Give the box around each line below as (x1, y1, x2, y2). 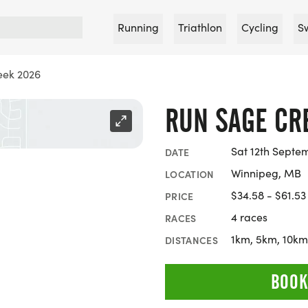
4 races (231, 210, 267, 224)
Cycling (241, 20, 278, 34)
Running (118, 20, 159, 34)
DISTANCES (165, 232, 219, 247)
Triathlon (178, 20, 222, 34)
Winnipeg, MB (231, 166, 301, 180)
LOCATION (165, 166, 214, 181)
